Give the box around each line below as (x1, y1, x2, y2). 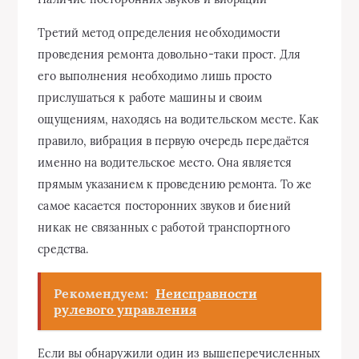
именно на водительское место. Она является (38, 155, 292, 170)
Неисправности (155, 285, 257, 301)
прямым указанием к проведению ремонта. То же (38, 177, 312, 192)
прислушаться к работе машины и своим (38, 91, 263, 105)
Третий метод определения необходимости (38, 26, 281, 40)
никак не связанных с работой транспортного (38, 220, 290, 235)
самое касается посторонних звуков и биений (38, 199, 291, 213)
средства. (38, 242, 89, 256)
